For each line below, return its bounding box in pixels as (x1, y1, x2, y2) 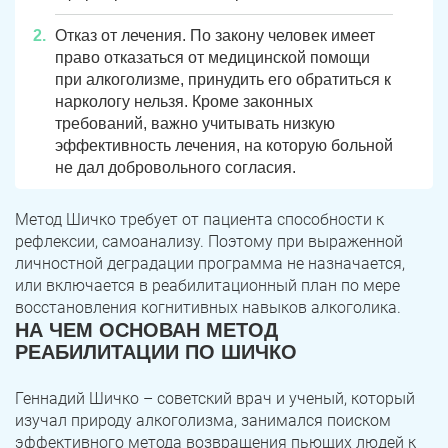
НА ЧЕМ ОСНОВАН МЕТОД (15, 319, 278, 342)
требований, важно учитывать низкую (55, 115, 335, 133)
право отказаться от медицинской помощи (55, 49, 370, 67)
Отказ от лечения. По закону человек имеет (55, 27, 375, 45)
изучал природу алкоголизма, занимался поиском (15, 411, 391, 431)
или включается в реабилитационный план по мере (15, 276, 400, 296)
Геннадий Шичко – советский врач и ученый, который (15, 389, 415, 409)
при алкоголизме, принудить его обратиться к (55, 71, 391, 89)
